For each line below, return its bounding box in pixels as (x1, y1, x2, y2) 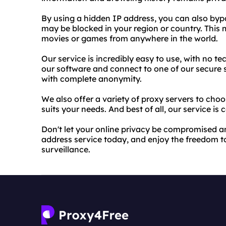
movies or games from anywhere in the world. (41, 33, 218, 43)
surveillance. (41, 144, 90, 154)
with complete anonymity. (41, 74, 142, 84)
